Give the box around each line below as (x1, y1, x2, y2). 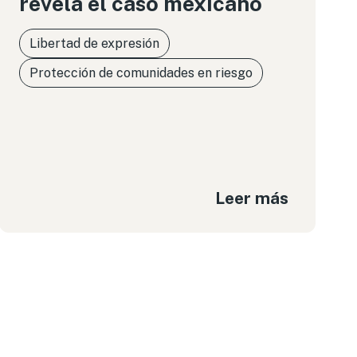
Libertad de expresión (29, 36, 159, 51)
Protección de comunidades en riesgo (29, 65, 253, 80)
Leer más (214, 187, 288, 208)
